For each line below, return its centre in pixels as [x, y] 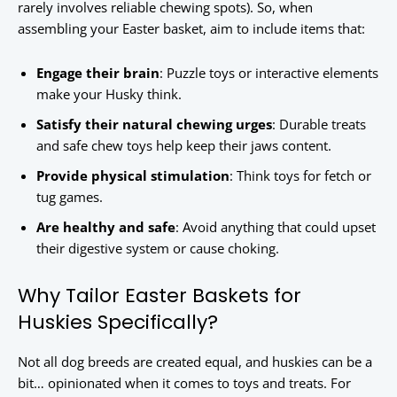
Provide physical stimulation [133, 176]
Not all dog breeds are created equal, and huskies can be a [195, 362]
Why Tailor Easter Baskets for [160, 296]
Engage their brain [98, 73]
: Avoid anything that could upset [276, 227]
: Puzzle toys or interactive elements [269, 73]
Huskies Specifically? [118, 323]
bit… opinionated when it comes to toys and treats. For [184, 383]
